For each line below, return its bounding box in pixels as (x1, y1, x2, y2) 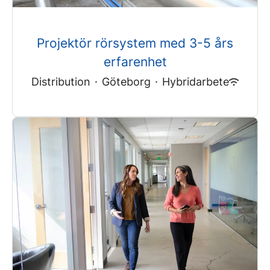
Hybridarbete (162, 75, 229, 89)
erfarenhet (103, 54, 167, 70)
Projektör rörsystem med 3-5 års (37, 36, 233, 51)
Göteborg (102, 75, 151, 89)
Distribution (31, 75, 90, 89)
